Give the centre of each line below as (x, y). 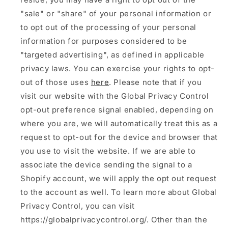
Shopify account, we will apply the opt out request (119, 178)
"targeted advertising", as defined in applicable (112, 54)
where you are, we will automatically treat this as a (119, 123)
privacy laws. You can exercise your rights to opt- (118, 68)
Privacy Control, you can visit (78, 206)
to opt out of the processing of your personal (109, 27)
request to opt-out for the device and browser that (119, 137)
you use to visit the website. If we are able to (108, 151)
